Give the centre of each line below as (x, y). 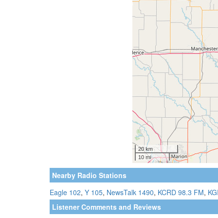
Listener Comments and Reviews (107, 207)
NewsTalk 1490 (130, 192)
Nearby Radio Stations (89, 175)
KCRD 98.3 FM (181, 192)
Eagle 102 (65, 192)
